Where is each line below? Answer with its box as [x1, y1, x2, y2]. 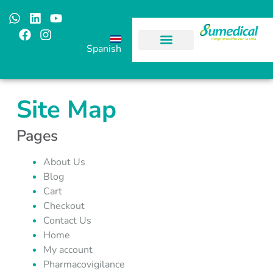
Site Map [16, 93, 116, 126]
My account [43, 243, 93, 257]
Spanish [87, 42, 122, 56]
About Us [43, 155, 85, 169]
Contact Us [43, 214, 91, 227]
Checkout [43, 199, 85, 213]
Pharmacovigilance [43, 258, 125, 271]
